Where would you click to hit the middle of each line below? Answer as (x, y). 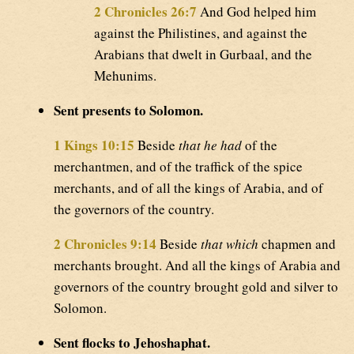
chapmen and (297, 243)
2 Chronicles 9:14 (105, 243)
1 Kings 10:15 (94, 145)
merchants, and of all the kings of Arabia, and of (188, 187)
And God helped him (256, 11)
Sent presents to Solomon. (128, 110)
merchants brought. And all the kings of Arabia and (197, 265)
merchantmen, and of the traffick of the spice (178, 166)
